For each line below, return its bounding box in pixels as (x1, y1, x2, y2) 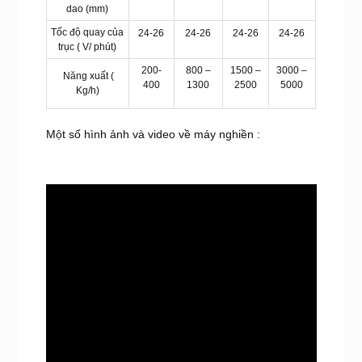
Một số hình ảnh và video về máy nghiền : (45, 127, 260, 141)
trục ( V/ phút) (58, 40, 117, 53)
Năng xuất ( (61, 69, 115, 82)
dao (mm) (66, 2, 109, 15)
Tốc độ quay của (51, 26, 124, 38)
